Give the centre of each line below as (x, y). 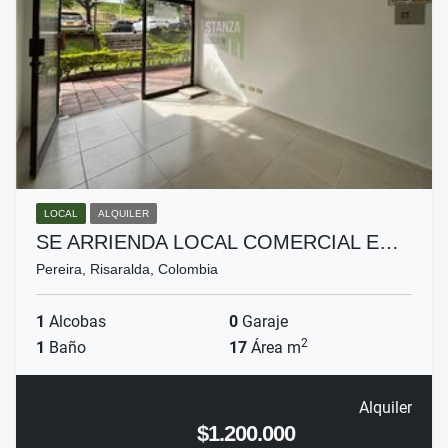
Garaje (263, 322)
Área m (274, 348)
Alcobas (75, 322)
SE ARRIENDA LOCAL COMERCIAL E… (217, 242)
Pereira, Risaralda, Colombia (127, 269)
